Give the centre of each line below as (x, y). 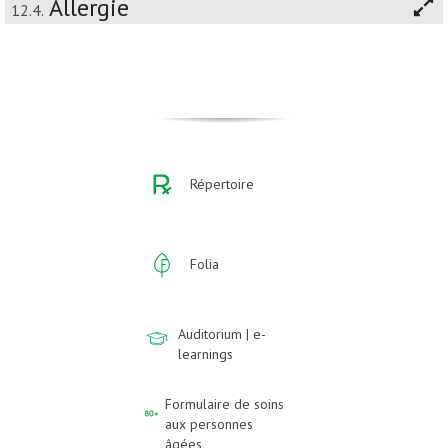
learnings (206, 354)
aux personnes (209, 424)
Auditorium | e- (222, 334)
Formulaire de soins (225, 404)
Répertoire (222, 184)
